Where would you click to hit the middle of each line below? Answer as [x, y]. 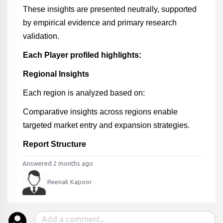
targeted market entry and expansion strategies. [106, 125]
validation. [41, 36]
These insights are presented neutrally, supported [110, 9]
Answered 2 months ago [58, 163]
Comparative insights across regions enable [100, 112]
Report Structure [54, 144]
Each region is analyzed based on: [84, 93]
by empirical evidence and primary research [100, 23]
